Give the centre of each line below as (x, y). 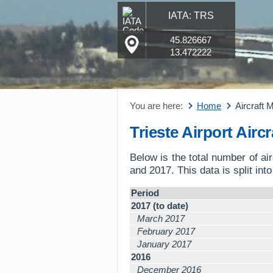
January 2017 (164, 244)
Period (145, 193)
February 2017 (166, 231)
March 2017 (161, 218)
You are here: (156, 106)
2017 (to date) (160, 206)
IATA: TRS (191, 16)
